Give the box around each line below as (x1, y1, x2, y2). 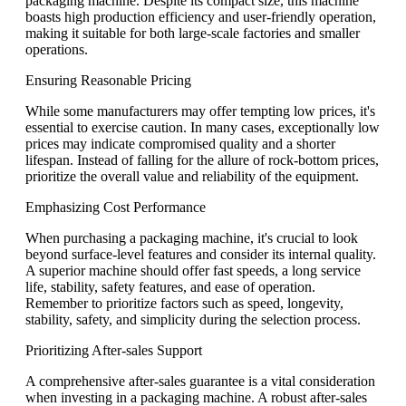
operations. (25, 42, 88, 58)
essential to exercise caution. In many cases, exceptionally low (25, 120, 380, 136)
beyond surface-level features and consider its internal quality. (25, 246, 376, 263)
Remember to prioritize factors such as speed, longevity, (25, 295, 343, 312)
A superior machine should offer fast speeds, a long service (25, 263, 361, 279)
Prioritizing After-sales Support (25, 343, 202, 359)
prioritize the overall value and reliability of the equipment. (25, 169, 359, 185)
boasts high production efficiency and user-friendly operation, (25, 9, 376, 25)
